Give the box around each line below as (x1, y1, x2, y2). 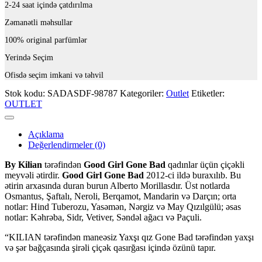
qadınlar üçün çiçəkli (166, 159, 244, 170)
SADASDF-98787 (47, 88, 118, 98)
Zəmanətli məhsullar (5, 18, 73, 27)
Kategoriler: (120, 88, 166, 98)
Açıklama (28, 129, 64, 139)
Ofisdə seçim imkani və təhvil (5, 70, 104, 80)
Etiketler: (191, 88, 225, 98)
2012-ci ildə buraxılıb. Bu (144, 170, 241, 180)
